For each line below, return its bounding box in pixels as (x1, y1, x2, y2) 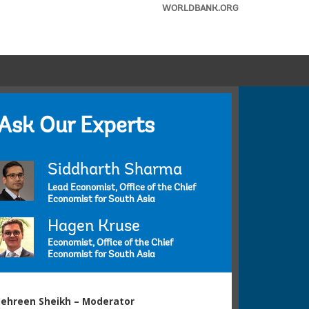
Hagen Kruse (48, 218, 140, 235)
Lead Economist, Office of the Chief (48, 183, 196, 193)
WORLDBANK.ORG (162, 4, 239, 13)
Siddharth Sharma (48, 161, 182, 179)
